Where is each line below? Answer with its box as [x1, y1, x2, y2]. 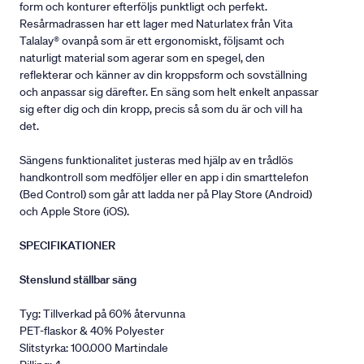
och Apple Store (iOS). [19, 204, 134, 219]
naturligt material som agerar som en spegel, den [19, 50, 265, 66]
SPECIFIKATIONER [19, 238, 127, 253]
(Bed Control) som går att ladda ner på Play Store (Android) [19, 187, 312, 202]
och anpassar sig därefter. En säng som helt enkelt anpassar [19, 84, 318, 100]
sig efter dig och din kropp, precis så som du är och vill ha [19, 102, 302, 117]
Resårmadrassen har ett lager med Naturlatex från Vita [19, 16, 292, 32]
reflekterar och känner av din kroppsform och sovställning [19, 67, 307, 83]
